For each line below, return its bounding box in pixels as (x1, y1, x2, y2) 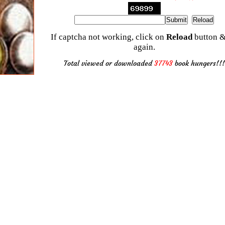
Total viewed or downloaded (63, 58, 154, 68)
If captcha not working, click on (50, 32, 166, 42)
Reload (166, 32, 192, 42)
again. (133, 42, 155, 52)
